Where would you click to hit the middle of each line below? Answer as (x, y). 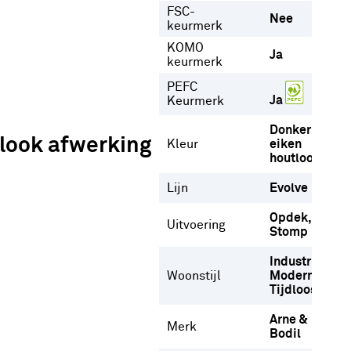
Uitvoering (196, 225)
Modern (292, 276)
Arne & (289, 320)
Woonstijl (194, 276)
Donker (290, 130)
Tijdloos (293, 290)
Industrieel (301, 262)
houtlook (295, 158)
